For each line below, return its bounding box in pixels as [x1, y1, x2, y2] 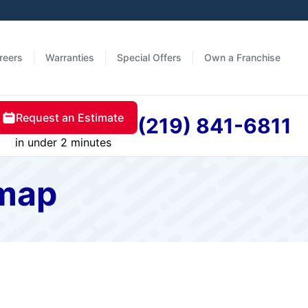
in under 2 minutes [14, 135, 111, 149]
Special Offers [117, 52, 181, 63]
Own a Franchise [204, 52, 280, 63]
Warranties [45, 52, 94, 63]
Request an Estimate [16, 111, 124, 124]
